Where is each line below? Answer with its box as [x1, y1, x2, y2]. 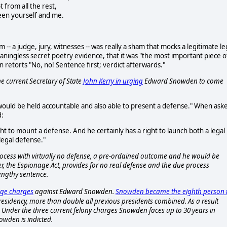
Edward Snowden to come [143, 76, 223, 86]
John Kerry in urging [83, 76, 143, 86]
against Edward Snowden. [35, 187, 116, 197]
